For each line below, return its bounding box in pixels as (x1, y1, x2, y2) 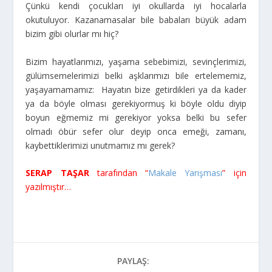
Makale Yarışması (148, 167, 223, 179)
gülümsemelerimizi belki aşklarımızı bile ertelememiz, (25, 69, 246, 81)
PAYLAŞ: (117, 255, 149, 267)
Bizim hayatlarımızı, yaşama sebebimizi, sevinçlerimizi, (25, 55, 246, 67)
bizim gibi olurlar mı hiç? (25, 28, 119, 40)
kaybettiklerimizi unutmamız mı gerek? (25, 139, 175, 151)
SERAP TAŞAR (25, 167, 89, 179)
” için (222, 167, 246, 179)
